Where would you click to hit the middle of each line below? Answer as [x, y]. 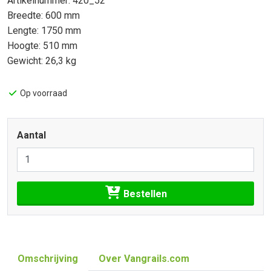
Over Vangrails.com [144, 259]
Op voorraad [42, 93]
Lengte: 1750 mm [44, 31]
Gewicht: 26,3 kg [42, 61]
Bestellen [144, 194]
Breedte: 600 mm [44, 15]
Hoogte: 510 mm [42, 46]
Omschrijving [48, 259]
